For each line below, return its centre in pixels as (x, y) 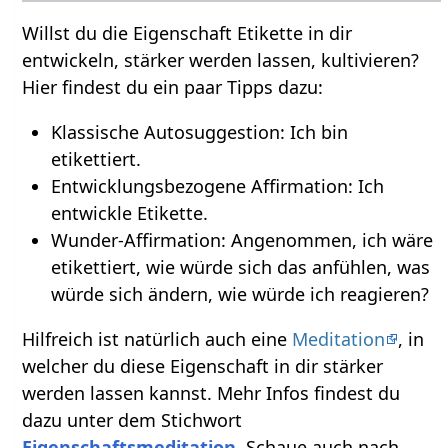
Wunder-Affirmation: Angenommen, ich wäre (241, 239)
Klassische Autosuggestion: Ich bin (199, 131)
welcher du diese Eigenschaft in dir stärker (203, 365)
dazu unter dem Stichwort (132, 419)
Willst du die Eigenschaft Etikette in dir (187, 32)
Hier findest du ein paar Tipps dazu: (173, 86)
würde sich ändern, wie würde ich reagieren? (239, 293)
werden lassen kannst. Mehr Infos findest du (211, 392)
